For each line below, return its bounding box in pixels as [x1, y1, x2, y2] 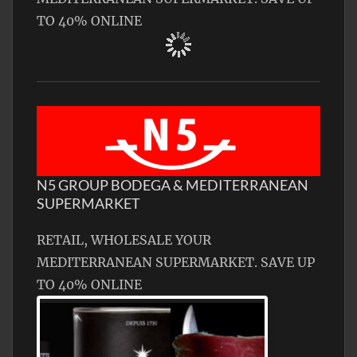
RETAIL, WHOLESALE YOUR [37, 232, 211, 249]
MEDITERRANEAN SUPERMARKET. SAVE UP [37, 254, 315, 271]
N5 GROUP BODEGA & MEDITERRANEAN [37, 176, 308, 194]
